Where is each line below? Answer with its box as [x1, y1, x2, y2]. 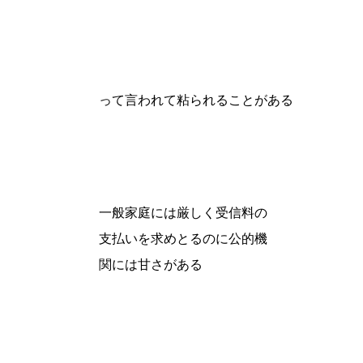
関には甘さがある [99, 256, 203, 272]
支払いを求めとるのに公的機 [99, 230, 267, 246]
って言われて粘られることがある [99, 92, 293, 108]
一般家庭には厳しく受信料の [99, 204, 267, 220]
